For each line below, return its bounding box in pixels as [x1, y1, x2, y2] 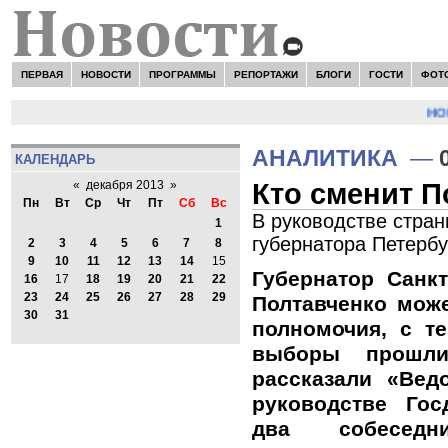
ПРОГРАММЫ [148, 68, 216, 80]
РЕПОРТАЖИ [233, 68, 298, 80]
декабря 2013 [86, 178, 165, 193]
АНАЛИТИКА [252, 145, 398, 171]
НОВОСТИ [80, 68, 131, 80]
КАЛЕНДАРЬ [14, 151, 95, 167]
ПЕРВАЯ [20, 68, 63, 80]
